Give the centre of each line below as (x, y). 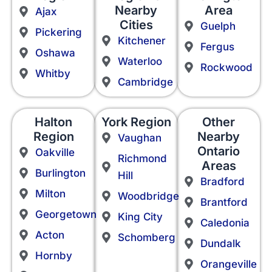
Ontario (219, 151)
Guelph (218, 26)
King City (140, 217)
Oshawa (55, 53)
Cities (136, 25)
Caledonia (225, 223)
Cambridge (145, 82)
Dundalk (220, 244)
